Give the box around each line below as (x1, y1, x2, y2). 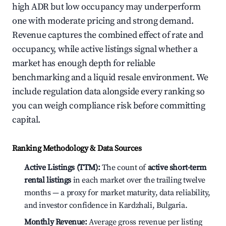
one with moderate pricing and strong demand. (12, 15, 194, 27)
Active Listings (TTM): (24, 162, 100, 173)
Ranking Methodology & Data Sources (12, 143, 142, 153)
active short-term (147, 162, 206, 173)
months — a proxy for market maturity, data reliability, (24, 188, 211, 198)
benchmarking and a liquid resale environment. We (12, 72, 208, 83)
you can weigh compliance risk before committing (12, 100, 205, 111)
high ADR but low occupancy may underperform (12, 1, 201, 13)
